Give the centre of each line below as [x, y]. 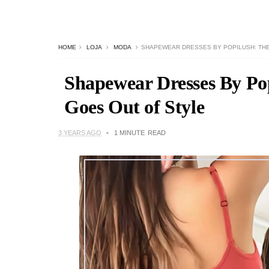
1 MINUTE [129, 133]
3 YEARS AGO [80, 133]
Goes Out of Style [134, 107]
